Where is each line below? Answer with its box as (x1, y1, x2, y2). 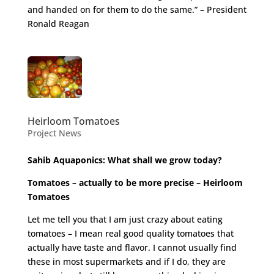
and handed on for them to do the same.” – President (27, 4, 246, 16)
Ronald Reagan (27, 18, 89, 30)
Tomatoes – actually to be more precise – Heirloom (27, 176, 243, 188)
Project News (27, 127, 81, 139)
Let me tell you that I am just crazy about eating (27, 213, 223, 225)
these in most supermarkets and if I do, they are (27, 255, 226, 267)
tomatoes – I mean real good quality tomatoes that (27, 227, 234, 239)
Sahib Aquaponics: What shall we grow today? (27, 154, 222, 166)
